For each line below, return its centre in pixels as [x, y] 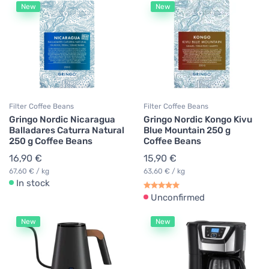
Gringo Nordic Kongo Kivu [198, 119]
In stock [33, 183]
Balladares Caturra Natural [67, 130]
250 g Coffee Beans [51, 141]
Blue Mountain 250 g [187, 130]
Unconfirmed [178, 198]
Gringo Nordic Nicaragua [62, 119]
